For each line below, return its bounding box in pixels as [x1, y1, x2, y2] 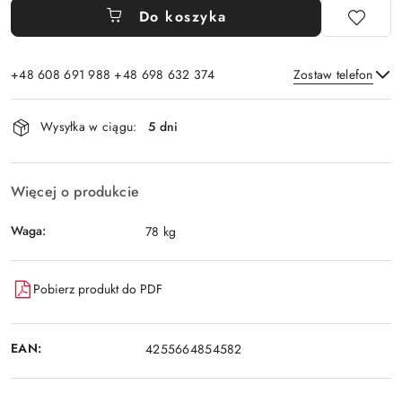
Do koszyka [138, 5, 227, 27]
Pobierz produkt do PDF [33, 280, 162, 299]
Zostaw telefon [293, 65, 373, 83]
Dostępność [10, 94, 117, 126]
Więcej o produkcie [11, 180, 139, 202]
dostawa [10, 144, 85, 176]
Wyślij [177, 144, 225, 165]
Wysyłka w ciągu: [40, 118, 137, 136]
